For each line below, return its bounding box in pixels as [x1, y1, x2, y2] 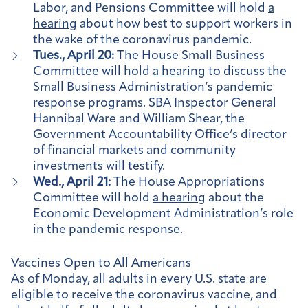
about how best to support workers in [77, 18, 292, 32]
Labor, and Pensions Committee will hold [33, 2, 268, 16]
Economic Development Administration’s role [33, 208, 294, 221]
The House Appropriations [111, 176, 265, 190]
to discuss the [206, 65, 287, 79]
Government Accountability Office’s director [33, 129, 287, 142]
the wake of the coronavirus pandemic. [33, 34, 252, 47]
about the [206, 192, 264, 206]
